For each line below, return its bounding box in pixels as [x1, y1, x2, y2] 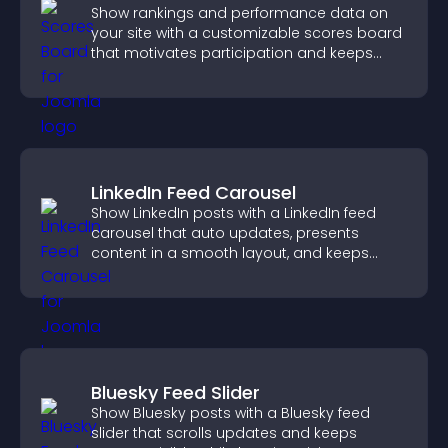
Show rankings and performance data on [91, 3, 388, 23]
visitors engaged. [91, 263, 215, 283]
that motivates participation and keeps [91, 43, 373, 63]
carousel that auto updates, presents [91, 223, 359, 243]
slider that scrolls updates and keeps [91, 423, 357, 443]
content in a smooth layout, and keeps [91, 243, 369, 263]
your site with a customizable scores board [91, 23, 402, 43]
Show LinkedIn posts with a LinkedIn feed [91, 203, 376, 223]
